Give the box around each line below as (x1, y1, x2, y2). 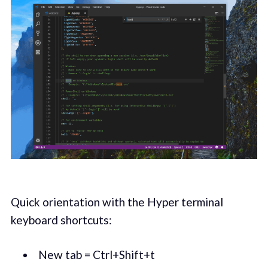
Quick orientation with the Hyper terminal (10, 194, 223, 209)
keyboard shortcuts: (10, 212, 112, 227)
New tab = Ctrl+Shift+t (38, 248, 155, 262)
